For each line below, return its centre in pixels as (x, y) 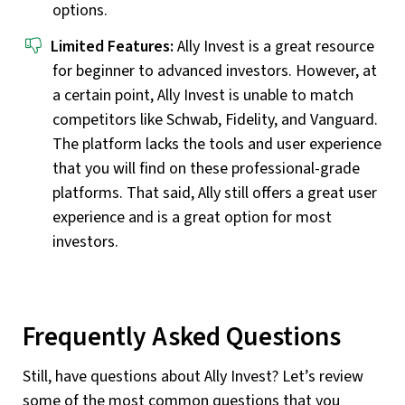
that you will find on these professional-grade (206, 168)
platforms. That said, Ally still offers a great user (215, 193)
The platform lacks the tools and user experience (217, 144)
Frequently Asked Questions (182, 337)
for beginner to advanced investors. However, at (215, 71)
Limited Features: (112, 46)
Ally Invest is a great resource (274, 46)
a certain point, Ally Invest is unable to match (203, 95)
